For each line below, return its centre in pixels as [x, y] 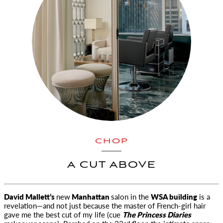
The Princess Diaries [157, 214]
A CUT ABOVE [111, 165]
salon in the [131, 196]
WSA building [174, 196]
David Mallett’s [30, 196]
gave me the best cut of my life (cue [63, 214]
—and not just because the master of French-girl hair [121, 205]
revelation [20, 205]
